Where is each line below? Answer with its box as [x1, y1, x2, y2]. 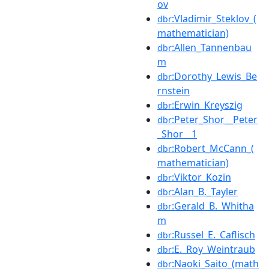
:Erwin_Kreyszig [172, 98, 243, 112]
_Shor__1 [157, 127, 197, 141]
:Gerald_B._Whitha [172, 199, 254, 213]
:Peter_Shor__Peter [172, 112, 258, 126]
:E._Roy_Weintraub [172, 242, 255, 256]
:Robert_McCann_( [172, 141, 254, 155]
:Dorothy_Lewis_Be [172, 69, 257, 83]
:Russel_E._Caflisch [172, 228, 255, 241]
